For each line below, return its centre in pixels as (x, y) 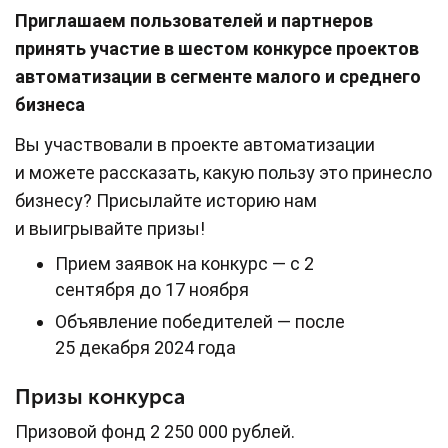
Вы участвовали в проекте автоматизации (195, 144)
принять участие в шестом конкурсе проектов (217, 48)
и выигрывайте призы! (110, 228)
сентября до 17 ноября (152, 289)
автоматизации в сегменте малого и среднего (218, 76)
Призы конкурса (100, 397)
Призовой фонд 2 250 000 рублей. (155, 432)
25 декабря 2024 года (145, 347)
